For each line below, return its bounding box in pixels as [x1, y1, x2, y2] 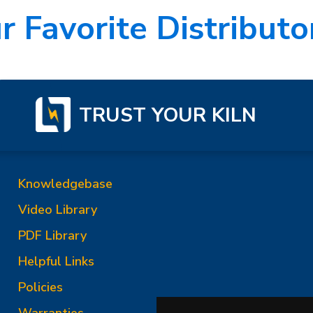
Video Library [18, 201, 97, 218]
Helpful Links [18, 253, 94, 270]
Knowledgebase [18, 175, 112, 192]
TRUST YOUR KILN [79, 101, 256, 129]
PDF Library [18, 227, 87, 244]
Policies [18, 279, 63, 296]
